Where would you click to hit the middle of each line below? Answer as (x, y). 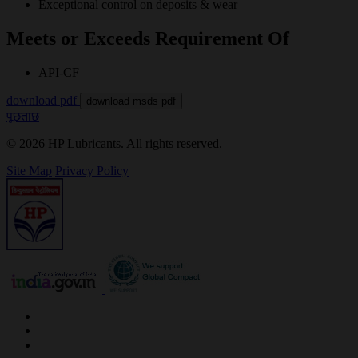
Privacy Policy (92, 170)
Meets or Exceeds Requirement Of (148, 38)
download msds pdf (131, 101)
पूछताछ (23, 116)
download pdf (43, 100)
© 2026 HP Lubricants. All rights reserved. (114, 143)
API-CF (59, 72)
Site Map (29, 170)
